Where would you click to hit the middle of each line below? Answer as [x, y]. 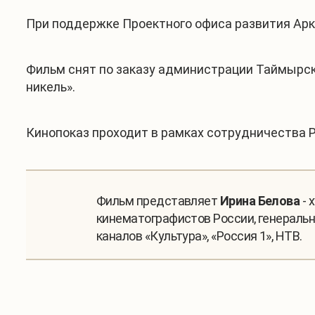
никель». [51, 87]
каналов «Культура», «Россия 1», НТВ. [199, 236]
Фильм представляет [158, 201]
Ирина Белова [260, 201]
